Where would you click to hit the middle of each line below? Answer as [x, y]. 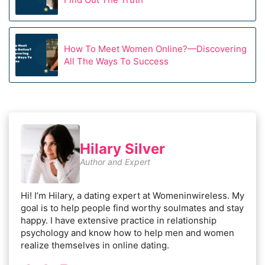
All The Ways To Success [116, 61]
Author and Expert [115, 162]
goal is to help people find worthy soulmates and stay [132, 208]
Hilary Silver [122, 149]
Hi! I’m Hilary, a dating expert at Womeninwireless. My [132, 195]
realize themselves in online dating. [95, 245]
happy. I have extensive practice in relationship [119, 220]
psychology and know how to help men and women [127, 233]
